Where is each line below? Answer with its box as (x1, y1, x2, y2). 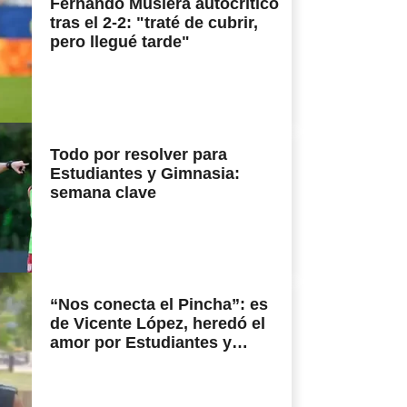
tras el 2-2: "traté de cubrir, (50, 14, 258, 33)
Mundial (50, 371, 112, 390)
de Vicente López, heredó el (50, 313, 265, 333)
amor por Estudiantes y (50, 333, 232, 352)
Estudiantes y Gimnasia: (50, 164, 240, 183)
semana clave (50, 183, 156, 202)
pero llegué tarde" (50, 33, 190, 52)
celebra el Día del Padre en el (50, 352, 275, 371)
